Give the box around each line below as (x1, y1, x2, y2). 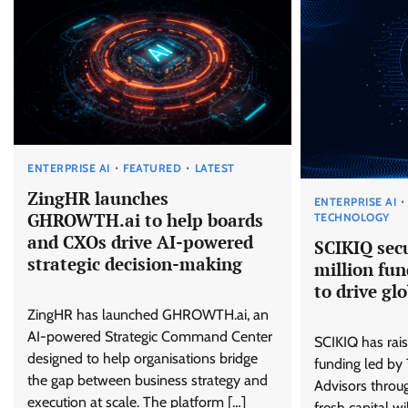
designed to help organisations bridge (27, 350, 258, 368)
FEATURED (123, 160, 181, 175)
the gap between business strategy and (27, 372, 268, 390)
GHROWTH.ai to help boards (27, 209, 263, 232)
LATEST (194, 160, 235, 175)
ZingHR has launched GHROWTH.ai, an (27, 306, 269, 324)
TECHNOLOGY (313, 209, 390, 224)
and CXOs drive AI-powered (27, 230, 253, 254)
